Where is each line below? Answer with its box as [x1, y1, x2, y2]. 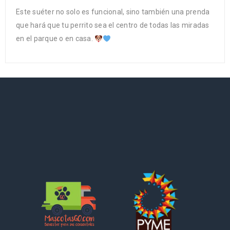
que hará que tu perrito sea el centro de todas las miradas [16, 21, 209, 30]
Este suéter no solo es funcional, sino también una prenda [16, 8, 210, 16]
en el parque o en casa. [16, 34, 94, 43]
